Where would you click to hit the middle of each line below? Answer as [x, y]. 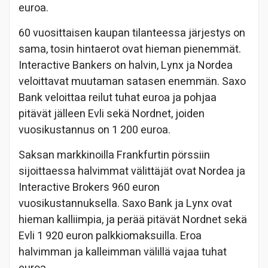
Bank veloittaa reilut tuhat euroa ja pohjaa [118, 98]
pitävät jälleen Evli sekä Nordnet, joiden [112, 114]
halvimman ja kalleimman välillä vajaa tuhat [123, 252]
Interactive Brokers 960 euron [89, 188]
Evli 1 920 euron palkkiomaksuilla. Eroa [110, 236]
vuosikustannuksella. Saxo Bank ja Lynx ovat [125, 204]
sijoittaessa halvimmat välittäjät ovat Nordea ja [132, 172]
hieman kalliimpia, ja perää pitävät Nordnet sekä [133, 220]
